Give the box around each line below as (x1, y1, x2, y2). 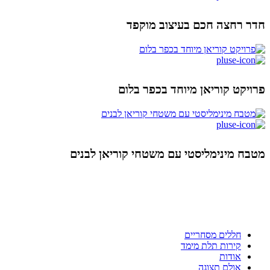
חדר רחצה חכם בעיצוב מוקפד (127, 17, 265, 31)
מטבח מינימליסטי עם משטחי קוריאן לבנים (70, 146, 265, 160)
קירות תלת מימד (181, 240, 241, 251)
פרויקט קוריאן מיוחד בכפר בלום (118, 82, 265, 96)
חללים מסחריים (184, 229, 241, 240)
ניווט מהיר (181, 183, 265, 207)
